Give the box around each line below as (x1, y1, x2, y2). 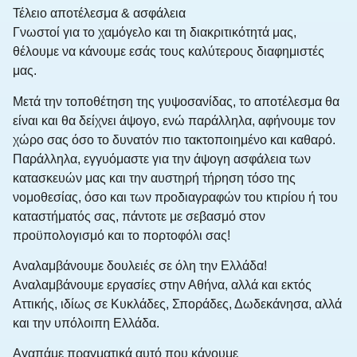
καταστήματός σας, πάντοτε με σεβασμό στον (13, 209, 265, 223)
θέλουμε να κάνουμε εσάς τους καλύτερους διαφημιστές (13, 45, 324, 59)
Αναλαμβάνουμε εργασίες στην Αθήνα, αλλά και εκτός (13, 278, 312, 292)
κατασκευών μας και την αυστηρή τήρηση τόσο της (13, 171, 296, 185)
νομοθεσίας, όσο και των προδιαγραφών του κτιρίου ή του (13, 190, 338, 204)
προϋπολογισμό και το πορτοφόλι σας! (13, 228, 230, 242)
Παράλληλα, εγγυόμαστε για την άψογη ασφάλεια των (13, 151, 311, 166)
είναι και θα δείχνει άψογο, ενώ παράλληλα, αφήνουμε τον (13, 113, 335, 127)
